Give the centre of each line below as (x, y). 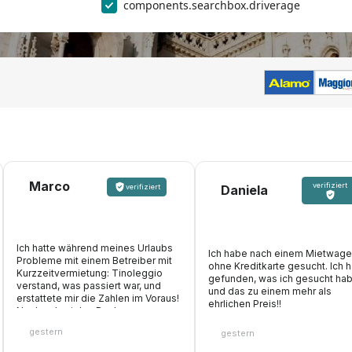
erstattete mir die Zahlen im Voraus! (98, 298)
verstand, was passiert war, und (89, 285)
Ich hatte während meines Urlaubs (95, 247)
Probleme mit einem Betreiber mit (94, 260)
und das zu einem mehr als (270, 291)
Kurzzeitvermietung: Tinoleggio (90, 273)
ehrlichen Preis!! (245, 304)
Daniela (244, 191)
